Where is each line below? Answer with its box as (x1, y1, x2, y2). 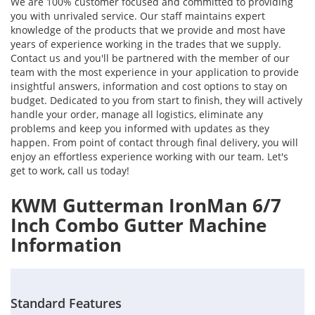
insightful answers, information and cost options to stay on (11, 79, 288, 94)
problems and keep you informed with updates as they (11, 122, 269, 136)
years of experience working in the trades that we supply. (11, 37, 281, 51)
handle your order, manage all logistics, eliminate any (11, 108, 263, 122)
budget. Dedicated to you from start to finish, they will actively (11, 94, 302, 108)
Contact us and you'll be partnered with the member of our (11, 51, 290, 65)
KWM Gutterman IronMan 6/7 (11, 193, 281, 219)
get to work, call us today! (11, 164, 129, 178)
